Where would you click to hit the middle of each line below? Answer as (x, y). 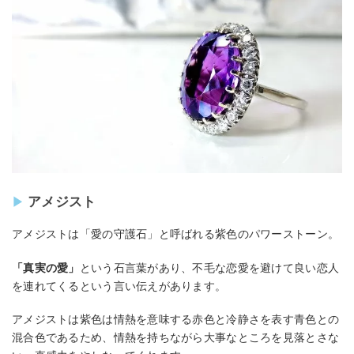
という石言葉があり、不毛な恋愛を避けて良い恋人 (209, 267)
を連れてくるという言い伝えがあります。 (119, 286)
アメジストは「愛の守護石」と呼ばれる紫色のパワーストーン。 (176, 233)
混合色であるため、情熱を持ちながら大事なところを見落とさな (176, 338)
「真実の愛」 (46, 267)
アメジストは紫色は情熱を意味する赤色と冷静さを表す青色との (176, 320)
